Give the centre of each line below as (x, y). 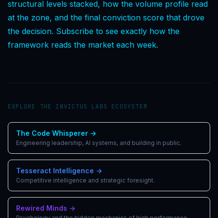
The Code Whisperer (52, 133)
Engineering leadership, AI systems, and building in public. (99, 143)
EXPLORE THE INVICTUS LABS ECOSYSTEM (78, 107)
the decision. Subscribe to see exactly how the (94, 31)
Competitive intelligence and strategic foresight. (85, 180)
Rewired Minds (42, 208)
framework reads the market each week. (83, 45)
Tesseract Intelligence (55, 171)
